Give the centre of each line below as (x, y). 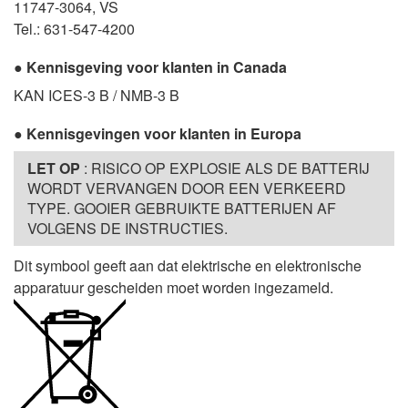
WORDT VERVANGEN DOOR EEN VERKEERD (187, 189)
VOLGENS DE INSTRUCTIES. (127, 229)
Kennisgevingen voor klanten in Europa (164, 134)
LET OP (54, 168)
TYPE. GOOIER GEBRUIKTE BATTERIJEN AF (182, 209)
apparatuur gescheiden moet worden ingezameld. (173, 288)
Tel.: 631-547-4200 (74, 29)
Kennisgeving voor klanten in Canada (157, 67)
